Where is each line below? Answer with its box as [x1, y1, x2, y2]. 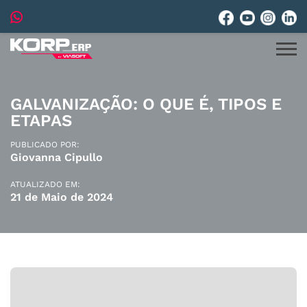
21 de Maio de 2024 [10, 191, 113, 204]
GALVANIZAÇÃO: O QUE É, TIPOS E [10, 95, 282, 114]
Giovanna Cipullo [10, 151, 103, 164]
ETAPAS [10, 111, 72, 130]
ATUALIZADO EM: [10, 180, 80, 189]
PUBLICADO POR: [10, 140, 79, 149]
